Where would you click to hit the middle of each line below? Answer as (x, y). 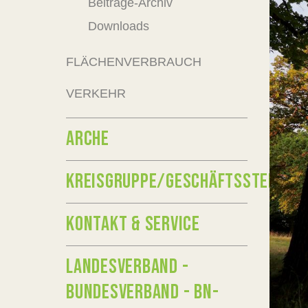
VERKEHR (96, 93)
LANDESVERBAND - (128, 267)
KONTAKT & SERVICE (133, 224)
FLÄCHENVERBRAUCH (134, 62)
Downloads (119, 26)
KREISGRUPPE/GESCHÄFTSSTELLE (179, 181)
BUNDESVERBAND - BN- (143, 292)
